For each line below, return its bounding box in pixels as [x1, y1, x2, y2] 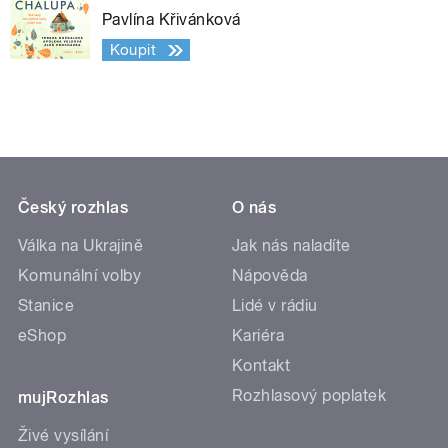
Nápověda [232, 266, 308, 286]
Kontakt [232, 356, 291, 376]
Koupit [109, 41, 157, 60]
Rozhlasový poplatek [232, 386, 387, 406]
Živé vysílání [18, 426, 109, 446]
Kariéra [232, 326, 285, 346]
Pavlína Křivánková [102, 10, 241, 30]
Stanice [18, 296, 75, 316]
